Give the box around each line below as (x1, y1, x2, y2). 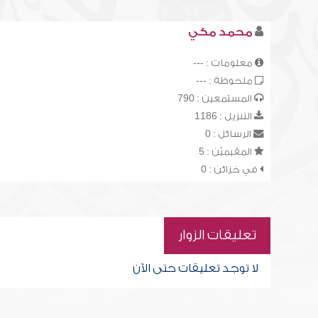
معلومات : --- (192, 57, 255, 68)
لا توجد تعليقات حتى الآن (132, 262, 258, 275)
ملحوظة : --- (195, 75, 255, 86)
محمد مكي (187, 26, 252, 38)
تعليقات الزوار (177, 228, 256, 243)
